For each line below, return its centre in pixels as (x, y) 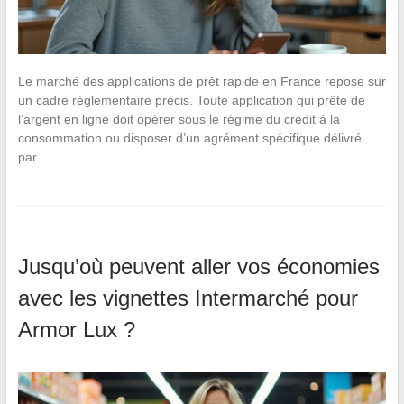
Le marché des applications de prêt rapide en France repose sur (202, 82)
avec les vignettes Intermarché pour (188, 298)
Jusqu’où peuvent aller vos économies (198, 267)
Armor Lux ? (76, 330)
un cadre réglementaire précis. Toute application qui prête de (191, 101)
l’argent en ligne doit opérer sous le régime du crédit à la (179, 119)
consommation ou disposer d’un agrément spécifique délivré (189, 138)
